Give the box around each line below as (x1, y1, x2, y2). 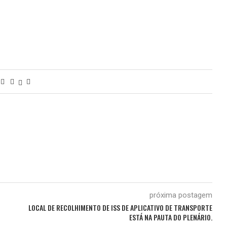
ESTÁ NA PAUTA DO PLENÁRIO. (129, 211, 212, 222)
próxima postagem (149, 190, 212, 200)
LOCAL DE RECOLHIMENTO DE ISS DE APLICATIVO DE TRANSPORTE (28, 202, 212, 213)
